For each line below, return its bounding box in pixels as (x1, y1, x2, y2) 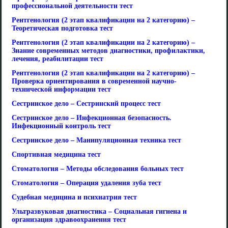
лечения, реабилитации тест (12, 55, 103, 63)
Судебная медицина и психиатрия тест (12, 193, 137, 201)
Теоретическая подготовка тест (12, 24, 113, 32)
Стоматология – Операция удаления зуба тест (12, 179, 161, 187)
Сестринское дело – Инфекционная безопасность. (12, 114, 172, 122)
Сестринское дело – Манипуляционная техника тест (12, 136, 181, 144)
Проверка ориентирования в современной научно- (12, 77, 177, 85)
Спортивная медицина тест (12, 151, 101, 158)
